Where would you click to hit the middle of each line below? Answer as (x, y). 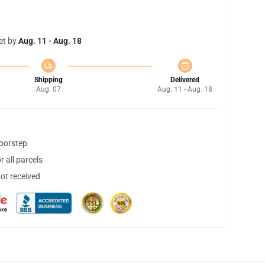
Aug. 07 (48, 89)
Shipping (48, 80)
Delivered (185, 80)
